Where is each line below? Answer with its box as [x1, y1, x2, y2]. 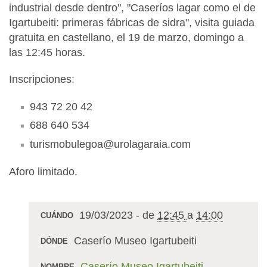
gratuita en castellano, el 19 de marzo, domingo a [9, 31, 244, 44]
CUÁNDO [41, 211, 73, 220]
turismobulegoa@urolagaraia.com [30, 138, 191, 150]
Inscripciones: [9, 73, 74, 85]
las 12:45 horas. [9, 46, 88, 58]
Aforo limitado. [9, 165, 80, 178]
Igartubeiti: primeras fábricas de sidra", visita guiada [9, 16, 254, 29]
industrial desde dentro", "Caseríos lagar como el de [9, 1, 256, 14]
